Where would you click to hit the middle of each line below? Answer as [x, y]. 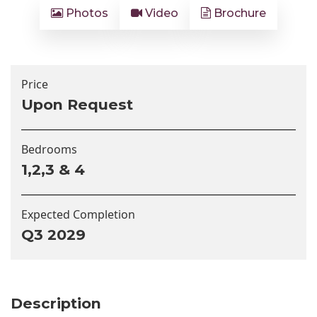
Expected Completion [78, 215]
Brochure [238, 13]
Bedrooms [49, 150]
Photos [86, 13]
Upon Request [77, 105]
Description [56, 304]
